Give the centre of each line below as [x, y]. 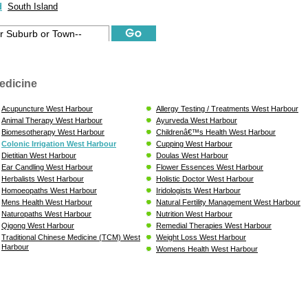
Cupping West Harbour [194, 143]
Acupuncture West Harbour [47, 108]
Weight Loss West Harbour [201, 237]
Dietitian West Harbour [39, 155]
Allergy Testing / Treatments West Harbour [227, 108]
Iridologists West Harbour [198, 190]
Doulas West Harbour [192, 155]
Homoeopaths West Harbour [49, 190]
